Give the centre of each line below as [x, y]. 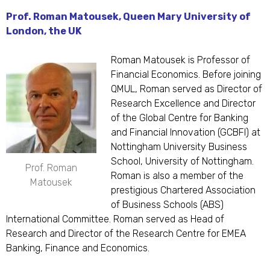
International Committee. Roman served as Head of [115, 219]
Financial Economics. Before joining [186, 75]
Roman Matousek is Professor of [181, 60]
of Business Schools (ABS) [167, 205]
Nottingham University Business [179, 147]
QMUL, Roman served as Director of [187, 89]
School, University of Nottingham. [182, 162]
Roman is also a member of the [177, 176]
